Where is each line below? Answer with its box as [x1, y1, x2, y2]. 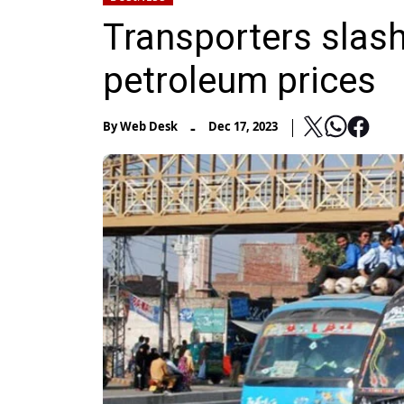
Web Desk [120, 117, 178, 134]
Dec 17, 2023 [208, 117, 278, 134]
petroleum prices [103, 60, 376, 102]
